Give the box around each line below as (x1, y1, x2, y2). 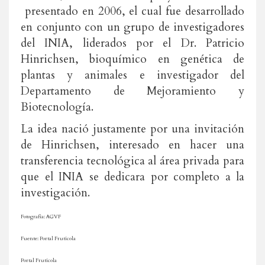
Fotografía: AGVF (21, 213, 61, 220)
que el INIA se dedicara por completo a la (21, 169, 244, 185)
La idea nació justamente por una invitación (21, 121, 244, 137)
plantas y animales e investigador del (21, 67, 244, 83)
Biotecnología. (21, 99, 93, 115)
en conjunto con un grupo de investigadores (21, 20, 244, 35)
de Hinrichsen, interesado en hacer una (21, 137, 244, 153)
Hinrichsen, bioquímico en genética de (21, 51, 244, 67)
